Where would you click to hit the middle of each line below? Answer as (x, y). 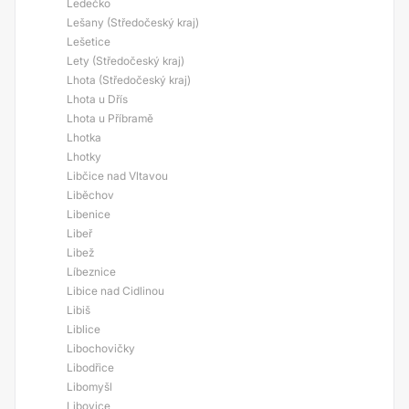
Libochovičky (101, 348)
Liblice (84, 329)
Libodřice (90, 367)
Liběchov (90, 195)
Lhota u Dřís (97, 99)
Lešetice (89, 42)
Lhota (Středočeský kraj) (129, 80)
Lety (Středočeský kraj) (126, 61)
